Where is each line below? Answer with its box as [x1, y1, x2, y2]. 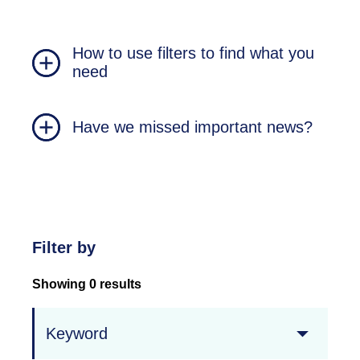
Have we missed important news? [72, 118, 313, 137]
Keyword [46, 324, 108, 342]
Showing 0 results [32, 277, 141, 292]
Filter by [32, 239, 96, 257]
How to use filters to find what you [72, 44, 314, 63]
